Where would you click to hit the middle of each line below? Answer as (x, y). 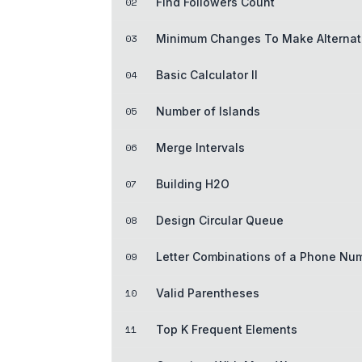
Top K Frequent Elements (227, 329)
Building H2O (193, 183)
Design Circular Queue (220, 220)
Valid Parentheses (208, 293)
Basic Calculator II (207, 74)
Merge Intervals (200, 147)
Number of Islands (208, 111)
